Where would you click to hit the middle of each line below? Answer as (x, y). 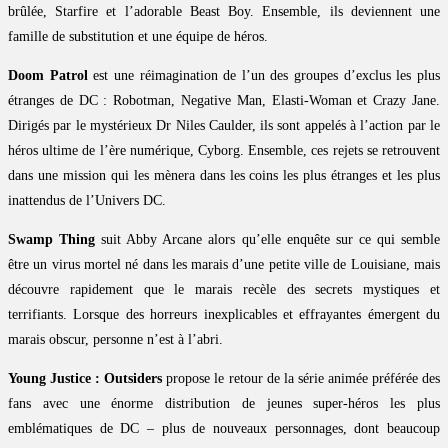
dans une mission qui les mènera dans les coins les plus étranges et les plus (224, 176)
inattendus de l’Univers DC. (87, 201)
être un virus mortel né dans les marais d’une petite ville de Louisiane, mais (224, 265)
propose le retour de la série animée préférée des (301, 379)
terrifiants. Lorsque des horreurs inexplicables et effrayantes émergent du (224, 315)
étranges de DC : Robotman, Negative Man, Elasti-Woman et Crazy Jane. (224, 101)
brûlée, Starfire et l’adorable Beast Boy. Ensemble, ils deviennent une (224, 12)
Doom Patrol (48, 76)
